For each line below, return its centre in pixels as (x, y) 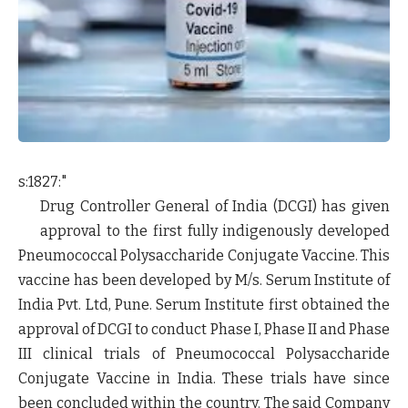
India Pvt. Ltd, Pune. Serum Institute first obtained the (204, 304)
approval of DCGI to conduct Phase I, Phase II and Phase (204, 329)
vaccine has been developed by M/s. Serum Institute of (204, 280)
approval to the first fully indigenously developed (215, 230)
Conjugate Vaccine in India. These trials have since (204, 378)
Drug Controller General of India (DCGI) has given (215, 206)
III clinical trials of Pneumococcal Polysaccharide (204, 353)
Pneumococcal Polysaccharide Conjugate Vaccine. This (204, 255)
